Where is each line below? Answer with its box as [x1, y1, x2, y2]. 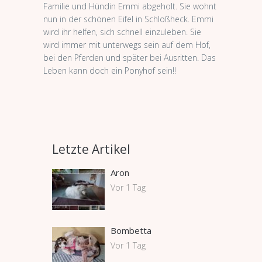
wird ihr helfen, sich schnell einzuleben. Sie [43, 26, 201, 37]
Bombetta [111, 224, 151, 236]
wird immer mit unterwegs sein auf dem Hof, [43, 39, 211, 50]
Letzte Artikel [52, 140, 130, 157]
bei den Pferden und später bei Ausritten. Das [43, 51, 216, 63]
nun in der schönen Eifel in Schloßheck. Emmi [43, 13, 213, 25]
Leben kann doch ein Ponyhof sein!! [43, 64, 176, 76]
